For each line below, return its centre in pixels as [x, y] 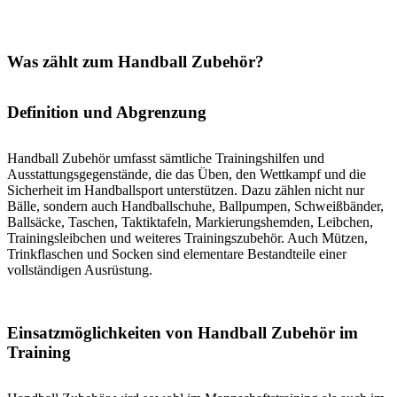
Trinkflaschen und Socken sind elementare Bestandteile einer [177, 254]
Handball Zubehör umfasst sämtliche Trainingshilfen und [166, 159]
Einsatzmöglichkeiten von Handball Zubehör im [183, 332]
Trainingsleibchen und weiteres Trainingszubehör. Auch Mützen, [187, 238]
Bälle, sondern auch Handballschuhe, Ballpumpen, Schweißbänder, [195, 206]
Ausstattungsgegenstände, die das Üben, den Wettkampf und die [187, 175]
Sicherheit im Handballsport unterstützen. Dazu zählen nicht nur [186, 191]
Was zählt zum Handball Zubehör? [136, 62]
